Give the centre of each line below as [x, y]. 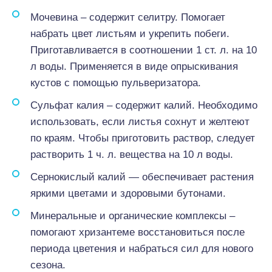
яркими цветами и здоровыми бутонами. [128, 193]
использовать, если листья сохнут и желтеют [140, 122]
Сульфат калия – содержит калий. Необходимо [144, 105]
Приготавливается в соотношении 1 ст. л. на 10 [144, 50]
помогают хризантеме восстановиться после [138, 232]
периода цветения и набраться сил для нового [142, 249]
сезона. [48, 265]
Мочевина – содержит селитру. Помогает [128, 17]
